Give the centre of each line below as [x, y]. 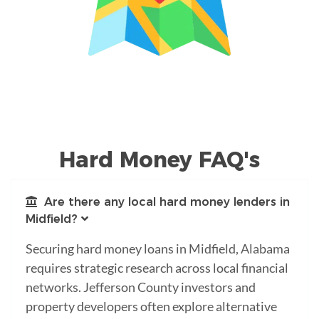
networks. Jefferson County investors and [141, 287]
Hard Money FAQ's [159, 159]
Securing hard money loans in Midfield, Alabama [158, 248]
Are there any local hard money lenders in [163, 202]
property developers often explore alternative [151, 306]
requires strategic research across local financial [157, 267]
